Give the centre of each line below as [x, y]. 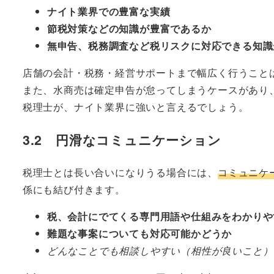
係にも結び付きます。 [74, 190]
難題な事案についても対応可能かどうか [139, 234]
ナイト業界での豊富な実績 [109, 11]
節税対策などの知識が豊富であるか [129, 28]
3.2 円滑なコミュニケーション [122, 139]
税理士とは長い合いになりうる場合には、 [120, 172]
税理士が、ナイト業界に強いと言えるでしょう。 [135, 106]
